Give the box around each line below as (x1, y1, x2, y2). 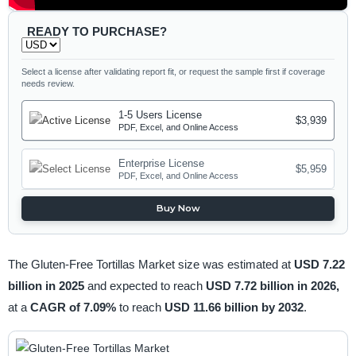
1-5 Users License (118, 109, 203, 122)
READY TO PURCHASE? (26, 24, 167, 38)
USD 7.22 (293, 257, 345, 271)
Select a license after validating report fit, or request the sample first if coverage (21, 66, 326, 76)
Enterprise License (118, 157, 205, 170)
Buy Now (156, 203, 200, 215)
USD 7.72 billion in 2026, (205, 278, 339, 292)
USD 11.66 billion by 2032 (164, 300, 304, 314)
